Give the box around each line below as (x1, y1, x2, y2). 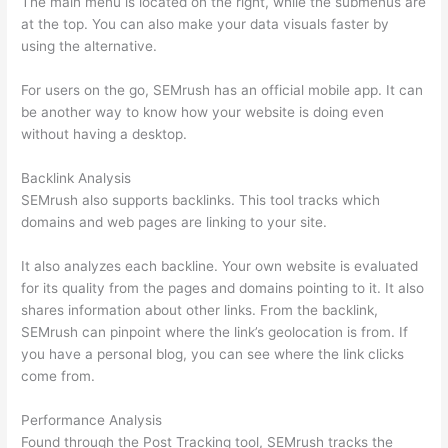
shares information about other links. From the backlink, (21, 301, 379, 318)
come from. (21, 367, 96, 384)
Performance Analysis (21, 411, 163, 428)
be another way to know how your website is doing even (21, 103, 385, 120)
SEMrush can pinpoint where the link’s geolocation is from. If (21, 323, 409, 340)
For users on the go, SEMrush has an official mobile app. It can (21, 81, 424, 98)
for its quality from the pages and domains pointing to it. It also (21, 279, 425, 296)
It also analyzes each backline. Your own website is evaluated (21, 257, 419, 274)
